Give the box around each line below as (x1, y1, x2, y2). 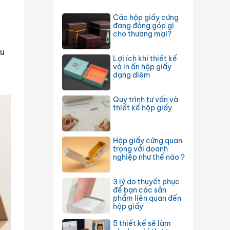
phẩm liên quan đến (113, 194, 181, 203)
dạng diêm (113, 70, 150, 80)
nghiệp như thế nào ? (113, 152, 185, 162)
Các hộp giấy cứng (113, 13, 179, 22)
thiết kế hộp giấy (113, 103, 172, 112)
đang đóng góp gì (113, 21, 174, 30)
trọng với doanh (113, 144, 168, 154)
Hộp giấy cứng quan (113, 136, 182, 145)
